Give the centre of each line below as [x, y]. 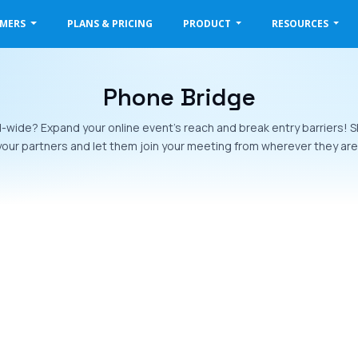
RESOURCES [301, 24]
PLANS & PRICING [109, 24]
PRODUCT [208, 24]
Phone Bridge [179, 98]
